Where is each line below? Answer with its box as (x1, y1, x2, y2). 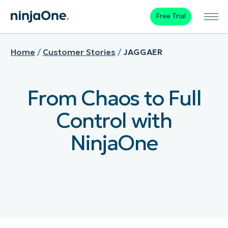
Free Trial (155, 12, 186, 21)
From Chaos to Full (26, 85, 202, 111)
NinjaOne (70, 130, 158, 156)
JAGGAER (123, 46, 162, 57)
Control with (56, 107, 172, 134)
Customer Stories (42, 46, 116, 57)
